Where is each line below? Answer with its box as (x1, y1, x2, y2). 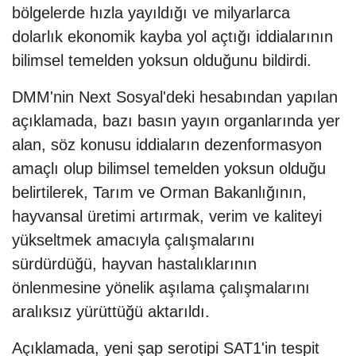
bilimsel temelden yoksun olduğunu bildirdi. (12, 51, 311, 69)
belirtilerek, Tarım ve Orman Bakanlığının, (12, 183, 307, 201)
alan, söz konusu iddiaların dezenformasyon (12, 135, 322, 153)
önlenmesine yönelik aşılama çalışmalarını (12, 278, 310, 296)
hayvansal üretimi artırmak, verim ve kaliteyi (12, 207, 322, 225)
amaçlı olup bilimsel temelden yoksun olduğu (12, 159, 326, 177)
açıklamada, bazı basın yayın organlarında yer (12, 111, 340, 130)
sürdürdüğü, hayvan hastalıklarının (12, 254, 257, 273)
